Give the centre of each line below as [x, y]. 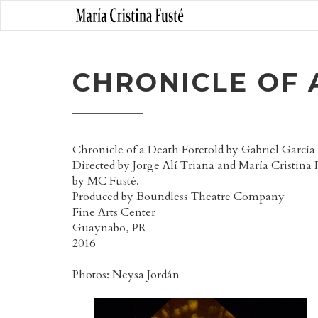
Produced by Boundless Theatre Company [179, 197]
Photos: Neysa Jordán [126, 275]
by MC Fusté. [106, 181]
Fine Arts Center [114, 212]
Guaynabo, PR [109, 228]
